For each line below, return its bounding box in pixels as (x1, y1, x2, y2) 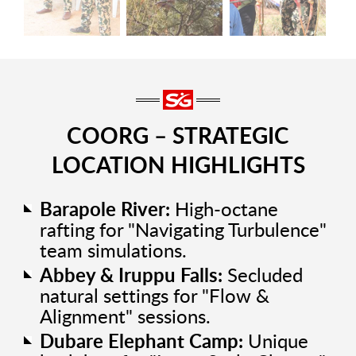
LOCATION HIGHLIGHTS (51, 154, 305, 177)
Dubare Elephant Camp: (40, 332, 243, 352)
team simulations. (40, 242, 187, 261)
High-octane (170, 200, 278, 220)
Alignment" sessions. (40, 308, 211, 327)
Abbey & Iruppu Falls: (40, 266, 222, 286)
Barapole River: (40, 200, 170, 220)
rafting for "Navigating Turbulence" (40, 221, 327, 241)
